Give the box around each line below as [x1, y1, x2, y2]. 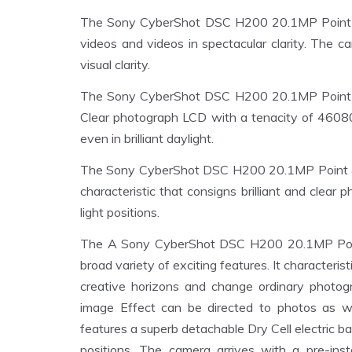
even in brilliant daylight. [80, 130, 214, 147]
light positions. [80, 204, 159, 221]
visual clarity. [80, 57, 150, 73]
